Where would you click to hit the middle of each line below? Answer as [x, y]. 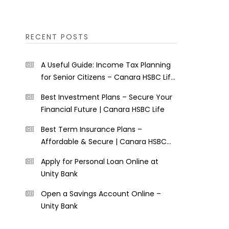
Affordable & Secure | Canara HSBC [104, 142]
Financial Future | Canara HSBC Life [102, 109]
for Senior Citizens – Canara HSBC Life [108, 77]
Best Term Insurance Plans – [91, 129]
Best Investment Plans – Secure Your [106, 97]
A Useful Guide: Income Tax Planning [106, 65]
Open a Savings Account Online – [101, 194]
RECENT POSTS [57, 37]
